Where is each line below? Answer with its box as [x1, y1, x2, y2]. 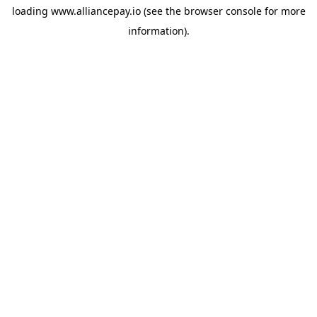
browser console [183, 4, 262, 18]
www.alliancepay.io [50, 4, 141, 18]
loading [11, 4, 51, 18]
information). [127, 24, 190, 38]
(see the [140, 4, 181, 18]
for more [261, 4, 306, 18]
